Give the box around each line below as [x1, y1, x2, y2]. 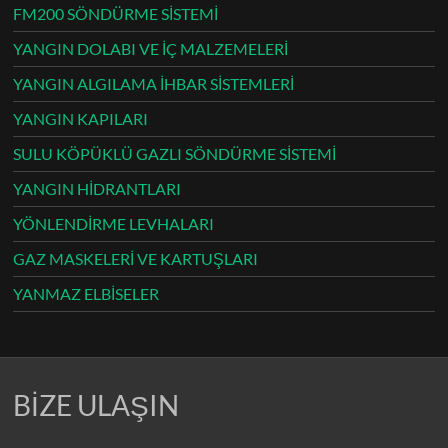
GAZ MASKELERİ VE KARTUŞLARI [13, 248, 259, 268]
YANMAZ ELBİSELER [13, 283, 160, 303]
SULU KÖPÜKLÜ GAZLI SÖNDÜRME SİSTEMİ [13, 143, 337, 163]
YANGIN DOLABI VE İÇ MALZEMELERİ [13, 38, 289, 58]
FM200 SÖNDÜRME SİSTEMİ [13, 3, 219, 23]
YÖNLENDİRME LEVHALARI [13, 213, 215, 233]
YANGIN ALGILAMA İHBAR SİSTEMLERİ [13, 73, 295, 93]
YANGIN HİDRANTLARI [13, 178, 182, 198]
